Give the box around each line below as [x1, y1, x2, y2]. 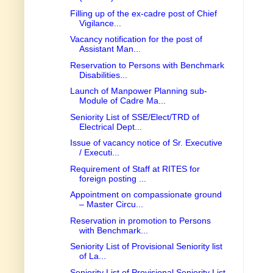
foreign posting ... [79, 173, 146, 183]
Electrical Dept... [79, 121, 142, 132]
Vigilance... [79, 18, 121, 28]
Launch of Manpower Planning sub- [69, 86, 207, 96]
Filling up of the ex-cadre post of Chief [69, 8, 217, 18]
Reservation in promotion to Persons [69, 215, 211, 225]
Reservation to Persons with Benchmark [69, 60, 224, 70]
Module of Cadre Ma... [79, 96, 166, 106]
